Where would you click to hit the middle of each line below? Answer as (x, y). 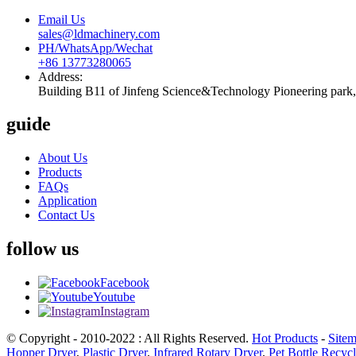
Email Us (62, 19)
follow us (43, 249)
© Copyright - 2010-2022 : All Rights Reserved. (129, 339)
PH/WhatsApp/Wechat (95, 48)
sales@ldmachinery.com (99, 33)
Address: (60, 76)
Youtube (114, 297)
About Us (63, 158)
